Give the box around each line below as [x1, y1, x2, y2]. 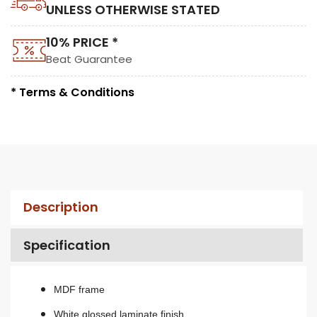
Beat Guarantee [46, 52, 132, 67]
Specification [23, 236, 110, 254]
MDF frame [53, 284, 105, 296]
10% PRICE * [46, 33, 118, 52]
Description [23, 198, 98, 217]
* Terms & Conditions [11, 83, 134, 100]
